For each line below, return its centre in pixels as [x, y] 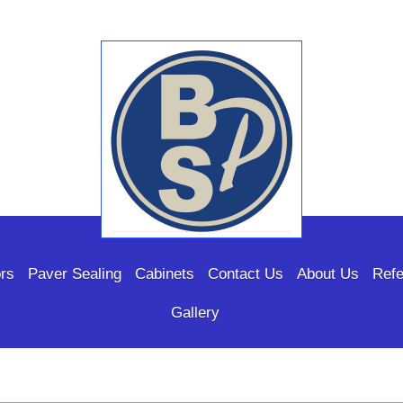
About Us [327, 273]
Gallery [195, 313]
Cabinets [164, 273]
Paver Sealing [74, 273]
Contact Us [245, 273]
